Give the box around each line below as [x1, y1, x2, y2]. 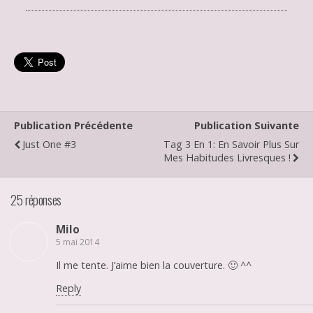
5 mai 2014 [56, 236, 99, 249]
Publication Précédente [14, 118, 133, 132]
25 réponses [10, 190, 61, 210]
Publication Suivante [194, 118, 299, 132]
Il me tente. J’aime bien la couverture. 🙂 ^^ [56, 258, 252, 272]
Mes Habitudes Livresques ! [163, 150, 291, 164]
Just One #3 [22, 137, 76, 151]
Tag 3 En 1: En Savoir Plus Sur [163, 137, 299, 151]
